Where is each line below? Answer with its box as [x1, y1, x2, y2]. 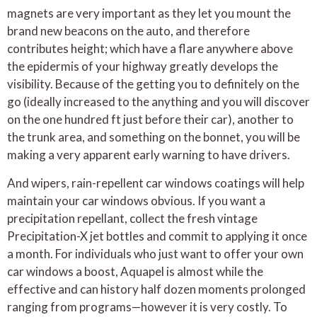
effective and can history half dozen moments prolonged [7, 281, 306, 296]
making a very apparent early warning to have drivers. [7, 147, 290, 163]
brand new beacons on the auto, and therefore [7, 23, 250, 39]
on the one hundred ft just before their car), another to [7, 112, 294, 127]
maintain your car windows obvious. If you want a [7, 192, 265, 208]
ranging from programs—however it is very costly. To [7, 299, 287, 314]
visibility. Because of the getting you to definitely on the [7, 76, 299, 92]
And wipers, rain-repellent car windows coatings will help [7, 175, 304, 190]
